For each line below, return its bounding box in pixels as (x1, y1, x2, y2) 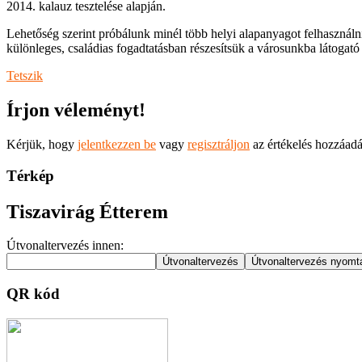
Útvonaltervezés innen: (6, 238, 124, 253)
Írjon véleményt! (6, 99, 145, 121)
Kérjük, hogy (6, 137, 78, 151)
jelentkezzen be (78, 137, 156, 151)
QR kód (6, 285, 60, 303)
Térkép (6, 166, 54, 184)
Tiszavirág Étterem (6, 200, 168, 222)
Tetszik (6, 69, 43, 83)
